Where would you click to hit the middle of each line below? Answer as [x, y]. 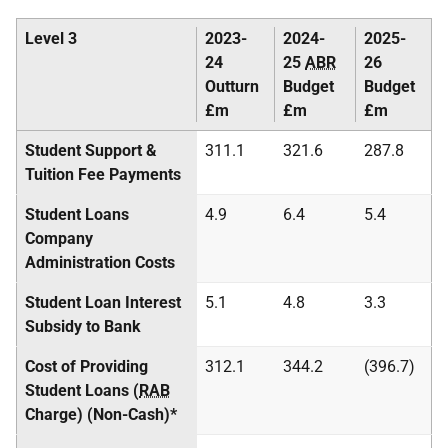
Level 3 [51, 38]
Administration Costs [100, 262]
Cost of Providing [86, 366]
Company [59, 238]
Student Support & [91, 150]
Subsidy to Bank [83, 326]
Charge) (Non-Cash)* [101, 414]
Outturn [232, 86]
